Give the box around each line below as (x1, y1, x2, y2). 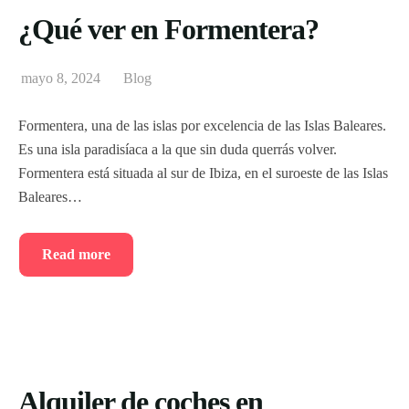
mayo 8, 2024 (21, 69, 100, 86)
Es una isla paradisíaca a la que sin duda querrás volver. (18, 141, 337, 157)
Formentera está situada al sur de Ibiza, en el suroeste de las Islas (18, 164, 388, 181)
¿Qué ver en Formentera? (18, 12, 319, 46)
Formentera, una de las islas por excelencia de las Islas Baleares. (18, 117, 386, 133)
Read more (42, 246, 110, 262)
